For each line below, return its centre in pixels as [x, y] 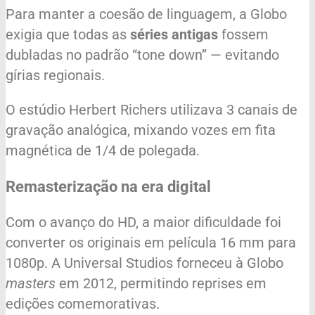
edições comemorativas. [83, 303]
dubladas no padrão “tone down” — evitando [142, 54]
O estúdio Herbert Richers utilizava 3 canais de [152, 109]
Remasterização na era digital [108, 186]
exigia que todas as [68, 34]
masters [31, 283]
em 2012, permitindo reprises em [161, 283]
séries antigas [174, 34]
